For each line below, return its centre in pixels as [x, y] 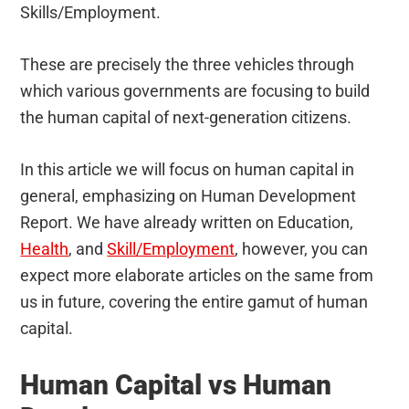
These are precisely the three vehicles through [188, 64]
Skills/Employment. [91, 12]
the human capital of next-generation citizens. [186, 117]
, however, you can [302, 248]
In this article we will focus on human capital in [188, 169]
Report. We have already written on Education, [187, 222]
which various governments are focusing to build [195, 90]
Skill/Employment [171, 248]
